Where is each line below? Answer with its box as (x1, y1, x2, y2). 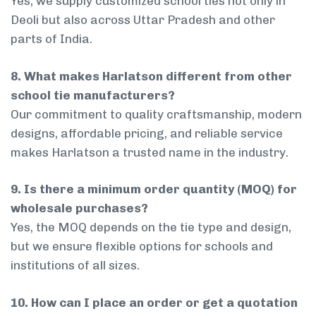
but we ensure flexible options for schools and (11, 239, 273, 254)
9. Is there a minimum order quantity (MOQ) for (11, 182, 297, 197)
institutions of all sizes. (11, 258, 140, 273)
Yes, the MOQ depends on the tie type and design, (11, 220, 291, 235)
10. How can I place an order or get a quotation (11, 295, 298, 310)
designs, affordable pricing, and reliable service (11, 126, 283, 140)
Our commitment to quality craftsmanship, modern (11, 107, 302, 121)
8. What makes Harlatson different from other (11, 68, 292, 83)
